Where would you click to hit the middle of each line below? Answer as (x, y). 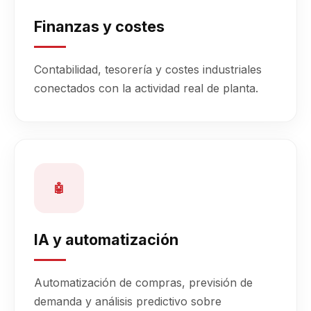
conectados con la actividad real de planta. (146, 88)
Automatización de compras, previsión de (143, 283)
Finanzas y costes (99, 26)
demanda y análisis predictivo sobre (128, 301)
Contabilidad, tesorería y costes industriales (148, 69)
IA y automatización (106, 239)
